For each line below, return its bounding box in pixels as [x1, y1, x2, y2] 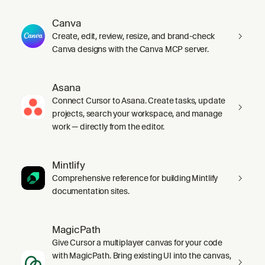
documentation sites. [52, 186, 130, 196]
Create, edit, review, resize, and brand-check [52, 31, 215, 41]
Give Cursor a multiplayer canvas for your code [52, 237, 223, 247]
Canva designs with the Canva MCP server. [52, 44, 209, 54]
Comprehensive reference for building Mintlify [52, 173, 218, 183]
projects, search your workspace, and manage [52, 108, 222, 118]
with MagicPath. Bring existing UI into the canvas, [52, 250, 231, 260]
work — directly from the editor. [52, 121, 165, 131]
